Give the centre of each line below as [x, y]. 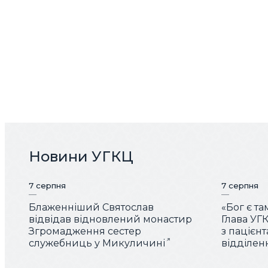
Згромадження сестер [85, 232]
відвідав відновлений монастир [110, 220]
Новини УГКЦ [81, 156]
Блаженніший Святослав [91, 208]
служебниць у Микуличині [97, 243]
